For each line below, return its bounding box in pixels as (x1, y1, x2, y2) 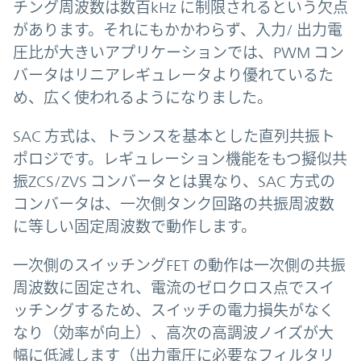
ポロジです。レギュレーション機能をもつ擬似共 (13, 150, 347, 168)
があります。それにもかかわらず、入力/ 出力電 (13, 21, 342, 39)
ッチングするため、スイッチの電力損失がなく (13, 301, 334, 320)
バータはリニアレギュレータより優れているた (13, 66, 334, 85)
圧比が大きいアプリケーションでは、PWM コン (13, 44, 344, 62)
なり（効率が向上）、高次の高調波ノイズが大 (13, 324, 334, 342)
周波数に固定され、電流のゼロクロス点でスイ (13, 279, 334, 297)
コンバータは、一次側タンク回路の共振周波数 (13, 195, 334, 214)
